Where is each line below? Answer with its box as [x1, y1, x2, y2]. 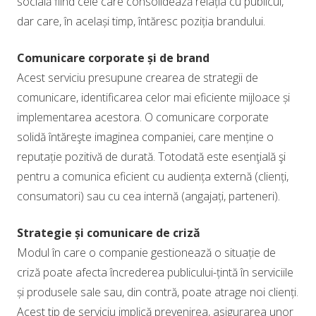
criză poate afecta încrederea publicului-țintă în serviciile [17, 265, 293, 280]
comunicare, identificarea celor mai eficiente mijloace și [17, 90, 290, 105]
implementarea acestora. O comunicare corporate [17, 109, 269, 125]
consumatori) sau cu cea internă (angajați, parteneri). [17, 188, 280, 204]
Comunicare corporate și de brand [17, 50, 209, 66]
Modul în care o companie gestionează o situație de [17, 245, 276, 260]
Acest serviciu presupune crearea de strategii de [17, 70, 258, 85]
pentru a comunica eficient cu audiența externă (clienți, [17, 169, 288, 184]
